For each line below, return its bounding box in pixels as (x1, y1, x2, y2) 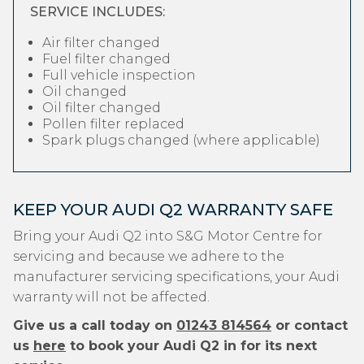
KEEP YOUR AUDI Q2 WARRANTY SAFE (13, 200, 333, 219)
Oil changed (42, 84, 127, 99)
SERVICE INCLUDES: (30, 4, 165, 19)
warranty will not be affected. (13, 289, 210, 305)
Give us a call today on (13, 318, 176, 333)
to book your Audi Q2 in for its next (66, 338, 317, 353)
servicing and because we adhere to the (13, 249, 284, 264)
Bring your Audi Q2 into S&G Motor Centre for (13, 228, 323, 244)
